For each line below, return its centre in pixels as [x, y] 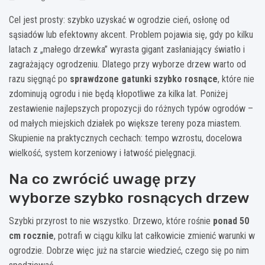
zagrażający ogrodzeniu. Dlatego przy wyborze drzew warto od [127, 64]
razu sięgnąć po [39, 79]
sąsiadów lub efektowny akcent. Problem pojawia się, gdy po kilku [131, 35]
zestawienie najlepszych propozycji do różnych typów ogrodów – [131, 109]
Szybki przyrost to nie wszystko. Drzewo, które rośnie [111, 221]
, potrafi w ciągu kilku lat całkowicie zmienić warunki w [154, 236]
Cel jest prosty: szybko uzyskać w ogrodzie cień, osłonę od [119, 20]
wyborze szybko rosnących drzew [129, 198]
